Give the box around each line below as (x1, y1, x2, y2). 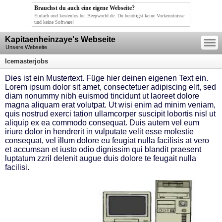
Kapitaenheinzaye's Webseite (5, 35, 115, 44)
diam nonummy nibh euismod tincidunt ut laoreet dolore (5, 92, 199, 100)
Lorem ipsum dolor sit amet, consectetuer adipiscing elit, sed (5, 83, 216, 91)
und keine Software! (34, 19, 74, 25)
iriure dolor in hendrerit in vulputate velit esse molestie (5, 127, 194, 136)
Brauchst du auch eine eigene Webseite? (34, 4, 135, 11)
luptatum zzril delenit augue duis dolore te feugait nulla (5, 154, 196, 163)
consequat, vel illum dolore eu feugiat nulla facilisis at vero (5, 136, 209, 145)
